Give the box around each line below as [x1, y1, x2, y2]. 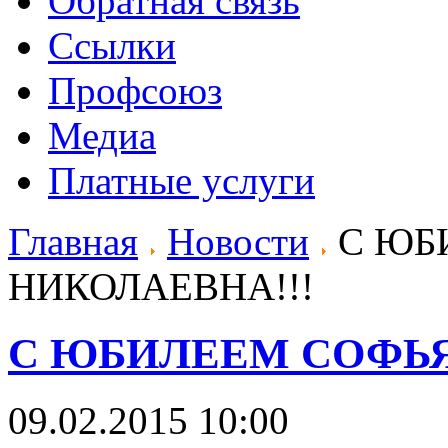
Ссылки [48, 24, 176, 68]
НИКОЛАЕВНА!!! [8, 265, 314, 309]
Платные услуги [48, 159, 315, 203]
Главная [8, 220, 138, 264]
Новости [167, 220, 309, 264]
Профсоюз [48, 69, 222, 113]
